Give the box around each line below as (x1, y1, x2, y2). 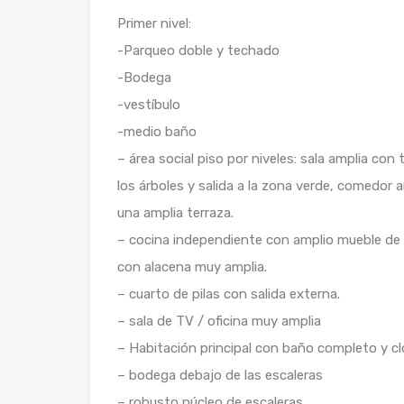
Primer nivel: (117, 14, 191, 32)
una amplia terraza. (117, 204, 234, 221)
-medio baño (117, 123, 197, 140)
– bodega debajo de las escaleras (117, 366, 323, 383)
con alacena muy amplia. (117, 258, 267, 275)
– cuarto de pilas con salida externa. (117, 285, 340, 302)
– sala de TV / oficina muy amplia (117, 312, 321, 329)
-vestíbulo (117, 96, 180, 113)
